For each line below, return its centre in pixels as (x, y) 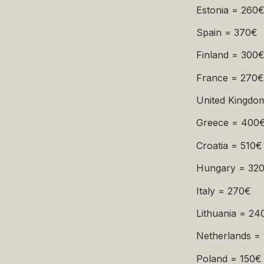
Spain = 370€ (227, 32)
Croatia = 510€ (230, 145)
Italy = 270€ (224, 191)
